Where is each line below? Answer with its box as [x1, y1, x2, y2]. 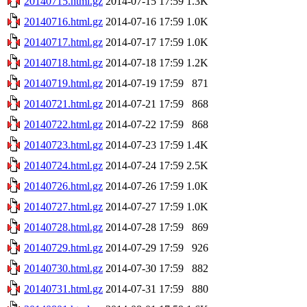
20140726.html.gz [24, 180, 103, 192]
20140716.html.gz [24, 15, 103, 27]
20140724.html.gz [24, 159, 103, 171]
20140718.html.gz [24, 56, 103, 69]
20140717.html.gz [24, 36, 103, 48]
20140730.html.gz [24, 262, 103, 274]
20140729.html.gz [24, 241, 103, 254]
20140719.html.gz [24, 77, 103, 89]
